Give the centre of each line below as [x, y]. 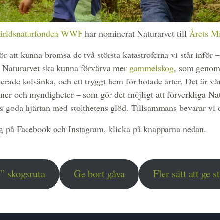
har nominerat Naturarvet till [136, 33]
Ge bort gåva [99, 174]
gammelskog [151, 68]
